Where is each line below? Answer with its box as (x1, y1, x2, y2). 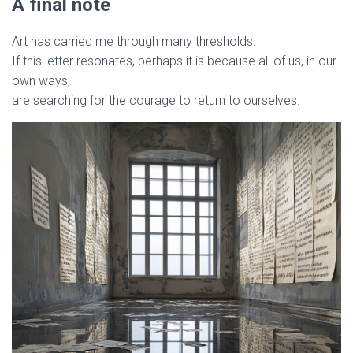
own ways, (12, 73, 70, 88)
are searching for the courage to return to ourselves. (12, 93, 300, 108)
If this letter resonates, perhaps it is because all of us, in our (12, 54, 336, 69)
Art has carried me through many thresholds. (12, 34, 256, 49)
